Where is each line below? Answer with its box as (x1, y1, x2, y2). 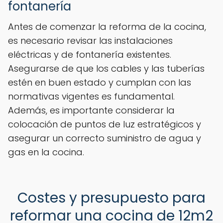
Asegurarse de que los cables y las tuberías (8, 62, 205, 75)
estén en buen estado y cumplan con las (8, 76, 191, 89)
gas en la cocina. (8, 146, 84, 159)
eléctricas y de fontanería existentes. (8, 48, 171, 61)
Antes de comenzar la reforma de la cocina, (8, 20, 206, 33)
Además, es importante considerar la (8, 104, 175, 117)
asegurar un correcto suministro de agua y (8, 132, 201, 145)
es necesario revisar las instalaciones (8, 34, 173, 47)
